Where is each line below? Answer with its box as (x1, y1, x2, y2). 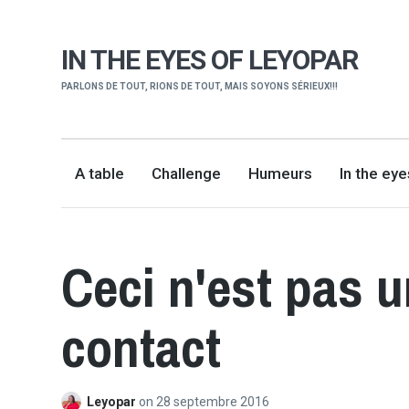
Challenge (152, 163, 222, 183)
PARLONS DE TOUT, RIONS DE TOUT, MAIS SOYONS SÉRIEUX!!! (61, 81, 339, 92)
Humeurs (248, 163, 313, 183)
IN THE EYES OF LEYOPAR (61, 44, 359, 77)
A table (75, 163, 125, 183)
